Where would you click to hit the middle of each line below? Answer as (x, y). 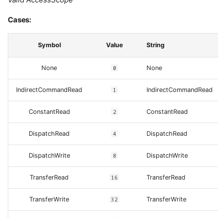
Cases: (20, 19)
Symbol (49, 45)
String (155, 45)
